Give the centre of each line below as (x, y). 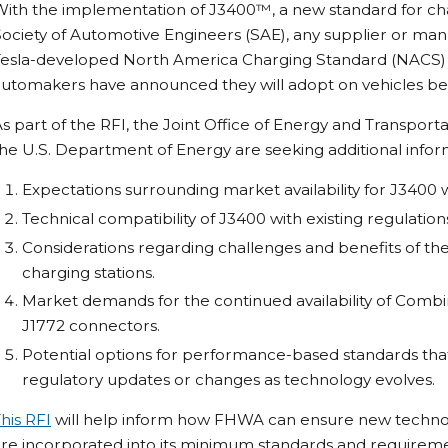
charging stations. (88, 272)
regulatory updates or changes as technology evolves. (228, 380)
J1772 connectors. (91, 326)
